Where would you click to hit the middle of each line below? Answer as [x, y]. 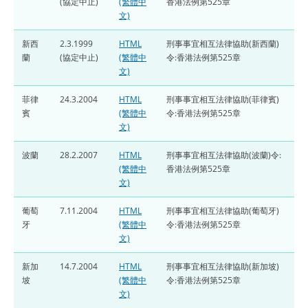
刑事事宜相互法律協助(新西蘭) [223, 43]
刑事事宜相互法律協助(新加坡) [223, 266]
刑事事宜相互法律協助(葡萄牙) [223, 210]
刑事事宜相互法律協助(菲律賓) [223, 99]
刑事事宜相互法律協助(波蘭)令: [224, 155]
